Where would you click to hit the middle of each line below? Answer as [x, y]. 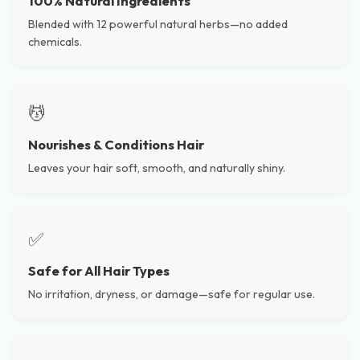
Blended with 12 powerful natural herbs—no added [158, 24]
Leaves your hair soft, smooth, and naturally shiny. [157, 168]
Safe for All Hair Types [99, 270]
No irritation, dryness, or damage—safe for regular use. [172, 294]
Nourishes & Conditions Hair [116, 144]
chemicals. [55, 41]
